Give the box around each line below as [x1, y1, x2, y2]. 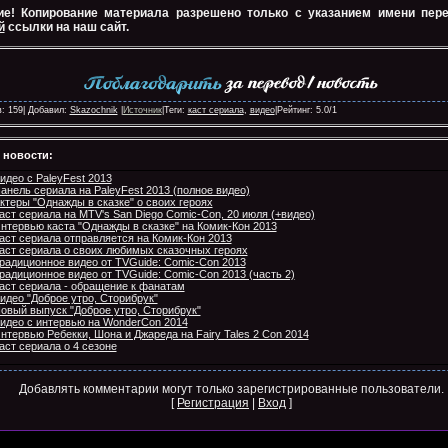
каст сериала [187, 105, 244, 115]
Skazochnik [69, 105, 118, 115]
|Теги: [161, 105, 188, 115]
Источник [122, 105, 162, 115]
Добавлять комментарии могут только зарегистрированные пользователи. [19, 382, 444, 396]
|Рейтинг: [274, 105, 316, 115]
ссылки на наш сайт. [4, 20, 129, 34]
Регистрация [177, 396, 249, 410]
